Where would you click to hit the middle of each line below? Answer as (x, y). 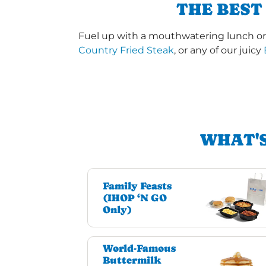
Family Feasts (137, 186)
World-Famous (139, 248)
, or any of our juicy (219, 50)
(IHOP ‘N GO (135, 198)
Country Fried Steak (126, 50)
